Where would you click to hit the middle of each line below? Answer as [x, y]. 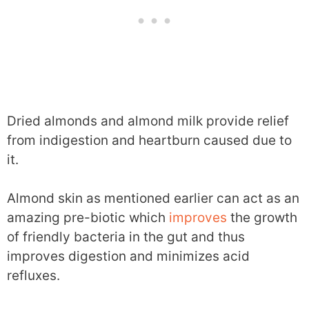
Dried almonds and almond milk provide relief [148, 121]
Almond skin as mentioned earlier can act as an [153, 199]
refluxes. [33, 276]
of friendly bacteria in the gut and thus [126, 237]
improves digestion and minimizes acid [128, 257]
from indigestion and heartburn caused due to [149, 140]
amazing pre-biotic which [88, 218]
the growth [262, 218]
